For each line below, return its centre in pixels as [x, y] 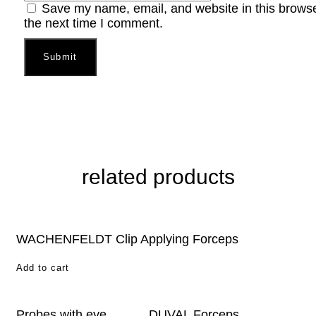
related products [158, 176]
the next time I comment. [93, 23]
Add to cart [43, 267]
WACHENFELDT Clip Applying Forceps [127, 239]
